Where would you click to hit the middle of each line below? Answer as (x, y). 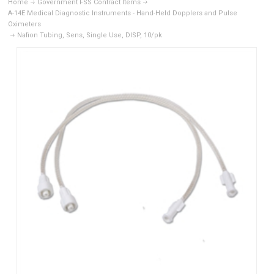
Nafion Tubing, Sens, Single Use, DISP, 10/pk (90, 35)
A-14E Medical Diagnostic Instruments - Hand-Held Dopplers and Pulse (123, 13)
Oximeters (25, 24)
